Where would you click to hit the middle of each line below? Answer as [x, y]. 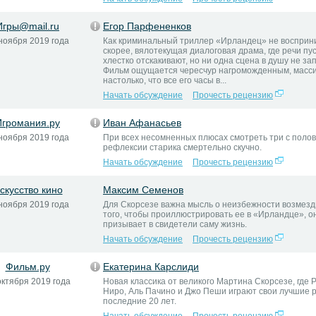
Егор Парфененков [147, 26]
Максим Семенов [143, 190]
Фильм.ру [28, 267]
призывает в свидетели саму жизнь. [175, 224]
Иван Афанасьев [142, 123]
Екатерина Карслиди [151, 267]
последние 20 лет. [140, 301]
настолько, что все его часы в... [165, 80]
